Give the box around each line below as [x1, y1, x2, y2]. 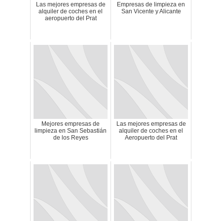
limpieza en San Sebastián [35, 127, 107, 134]
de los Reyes [53, 134, 88, 141]
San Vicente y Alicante [121, 8, 181, 15]
